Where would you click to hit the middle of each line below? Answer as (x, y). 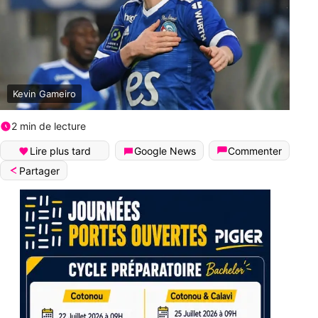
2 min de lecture (49, 126)
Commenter (255, 151)
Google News (165, 151)
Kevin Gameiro (44, 94)
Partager (39, 171)
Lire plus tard (60, 151)
